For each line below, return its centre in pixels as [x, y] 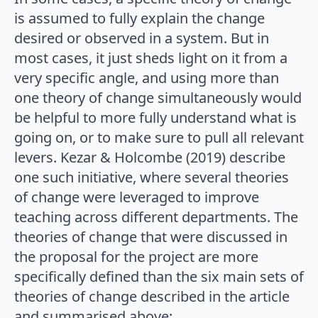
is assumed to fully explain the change [139, 18]
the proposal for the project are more [136, 257]
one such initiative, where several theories [152, 177]
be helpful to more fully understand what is [155, 118]
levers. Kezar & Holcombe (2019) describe [150, 158]
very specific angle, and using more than [147, 78]
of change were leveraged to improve [137, 197]
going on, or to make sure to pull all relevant [159, 138]
